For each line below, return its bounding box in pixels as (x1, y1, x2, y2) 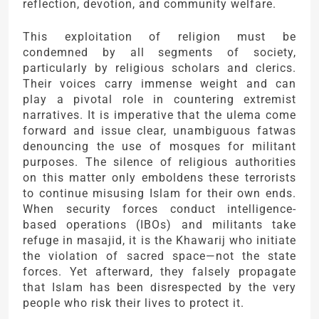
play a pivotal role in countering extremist (23, 92, 296, 106)
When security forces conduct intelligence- (23, 202, 296, 216)
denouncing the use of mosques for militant (23, 139, 296, 153)
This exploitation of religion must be (23, 29, 296, 43)
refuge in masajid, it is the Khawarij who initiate (23, 233, 296, 247)
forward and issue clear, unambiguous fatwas (23, 123, 296, 137)
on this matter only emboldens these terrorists (23, 170, 296, 184)
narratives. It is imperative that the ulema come (23, 108, 296, 122)
